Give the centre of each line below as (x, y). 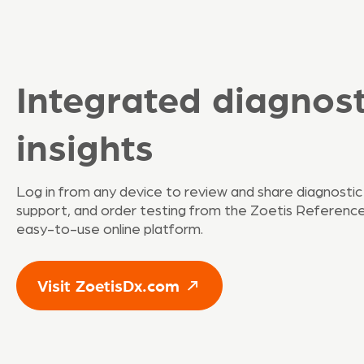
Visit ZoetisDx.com (108, 285)
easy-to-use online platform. (110, 230)
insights (85, 146)
